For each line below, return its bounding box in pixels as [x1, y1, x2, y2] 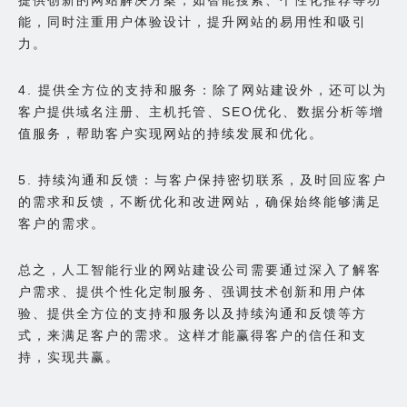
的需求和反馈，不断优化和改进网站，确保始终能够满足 [18, 194, 382, 209]
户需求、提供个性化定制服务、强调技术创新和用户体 [18, 283, 367, 299]
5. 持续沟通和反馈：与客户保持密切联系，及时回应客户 [18, 172, 387, 187]
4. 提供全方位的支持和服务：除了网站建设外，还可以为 [18, 82, 387, 97]
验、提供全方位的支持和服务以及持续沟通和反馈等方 [18, 305, 367, 321]
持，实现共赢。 [18, 349, 120, 364]
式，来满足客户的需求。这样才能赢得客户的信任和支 [18, 327, 367, 342]
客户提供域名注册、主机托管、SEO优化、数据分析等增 [18, 104, 384, 119]
